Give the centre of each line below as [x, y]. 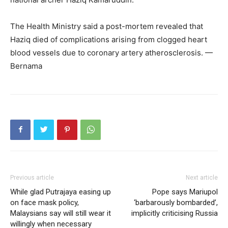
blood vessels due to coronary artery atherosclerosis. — [111, 52]
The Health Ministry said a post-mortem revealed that [107, 26]
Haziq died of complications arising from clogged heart [109, 39]
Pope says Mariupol [185, 192]
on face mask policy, [45, 202]
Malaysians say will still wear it [61, 213]
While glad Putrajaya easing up [61, 192]
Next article [202, 177]
